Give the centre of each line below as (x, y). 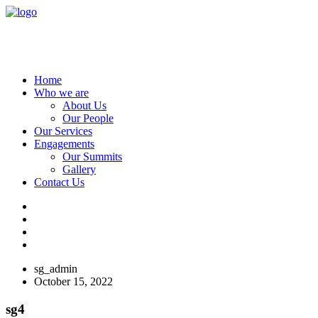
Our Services (63, 131)
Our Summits (92, 157)
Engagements (64, 144)
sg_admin (56, 269)
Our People (88, 118)
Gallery (79, 169)
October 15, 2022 (73, 281)
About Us (84, 105)
